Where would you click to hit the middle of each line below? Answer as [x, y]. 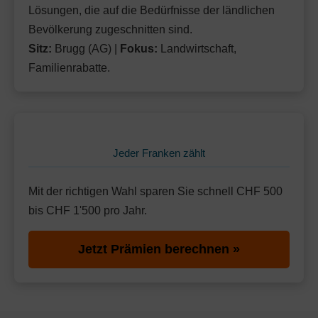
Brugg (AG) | [86, 49]
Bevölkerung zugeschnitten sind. [110, 29]
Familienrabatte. [69, 68]
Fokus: [139, 49]
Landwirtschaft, [197, 49]
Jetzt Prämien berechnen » [159, 249]
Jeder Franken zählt [159, 153]
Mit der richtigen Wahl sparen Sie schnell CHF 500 [155, 191]
